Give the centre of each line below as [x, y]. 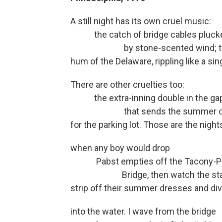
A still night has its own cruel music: [141, 21]
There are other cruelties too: [127, 85]
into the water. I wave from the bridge [143, 212]
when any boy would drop [120, 148]
